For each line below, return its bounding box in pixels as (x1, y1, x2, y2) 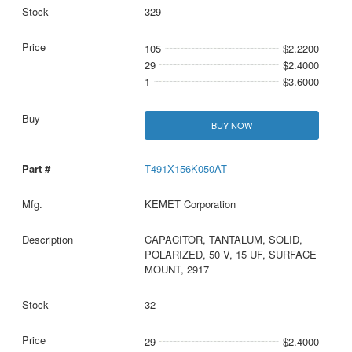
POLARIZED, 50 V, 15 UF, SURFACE (144, 247, 317, 262)
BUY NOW (211, 119, 252, 132)
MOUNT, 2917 (144, 262, 209, 277)
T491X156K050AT (144, 161, 227, 177)
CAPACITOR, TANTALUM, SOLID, (144, 232, 302, 247)
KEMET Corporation (144, 196, 236, 212)
